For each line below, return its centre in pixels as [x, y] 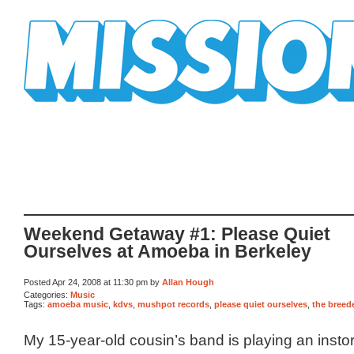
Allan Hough [188, 282]
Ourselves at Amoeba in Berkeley [168, 252]
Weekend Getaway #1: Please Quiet [177, 235]
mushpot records [173, 305]
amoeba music [78, 305]
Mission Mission [68, 110]
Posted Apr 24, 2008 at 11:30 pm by [93, 282]
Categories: [47, 294]
